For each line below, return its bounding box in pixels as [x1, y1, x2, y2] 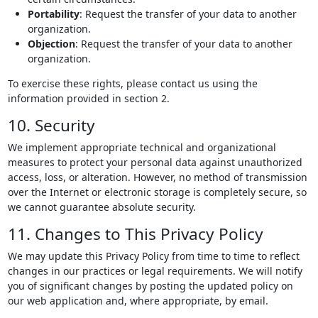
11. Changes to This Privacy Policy [7, 223, 263, 246]
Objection [27, 37, 75, 51]
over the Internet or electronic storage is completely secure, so [7, 185, 307, 199]
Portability [27, 7, 79, 21]
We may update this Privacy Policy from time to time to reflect [7, 249, 300, 263]
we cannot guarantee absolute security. [7, 200, 196, 214]
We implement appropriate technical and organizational [7, 141, 276, 155]
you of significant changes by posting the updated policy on [7, 279, 293, 293]
